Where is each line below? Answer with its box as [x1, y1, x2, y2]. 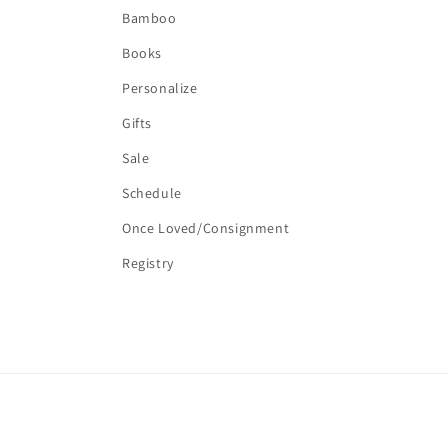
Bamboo [122, 9, 177, 27]
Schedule [122, 184, 182, 202]
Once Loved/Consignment [122, 219, 290, 237]
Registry [122, 254, 174, 272]
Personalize [122, 79, 198, 97]
